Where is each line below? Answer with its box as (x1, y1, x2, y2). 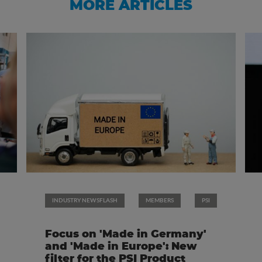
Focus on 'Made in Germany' (44, 229, 206, 240)
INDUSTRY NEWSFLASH (51, 196, 118, 205)
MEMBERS (145, 196, 174, 205)
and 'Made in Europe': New (44, 242, 197, 253)
